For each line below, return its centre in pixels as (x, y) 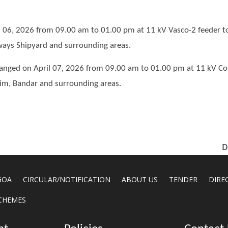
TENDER (183, 179)
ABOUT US (140, 179)
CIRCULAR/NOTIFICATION (67, 179)
